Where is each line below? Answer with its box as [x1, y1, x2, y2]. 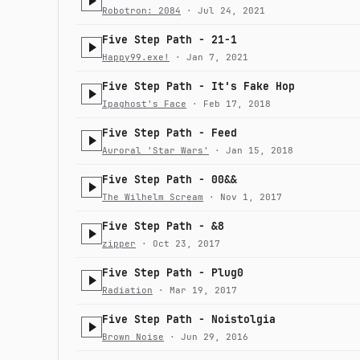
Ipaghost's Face [102, 97, 186, 109]
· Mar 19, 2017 [153, 284, 237, 296]
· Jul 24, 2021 [181, 4, 265, 16]
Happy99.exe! [102, 51, 170, 63]
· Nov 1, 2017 [203, 190, 282, 202]
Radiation [102, 284, 153, 296]
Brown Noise [102, 330, 164, 342]
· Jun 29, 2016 [164, 330, 248, 342]
